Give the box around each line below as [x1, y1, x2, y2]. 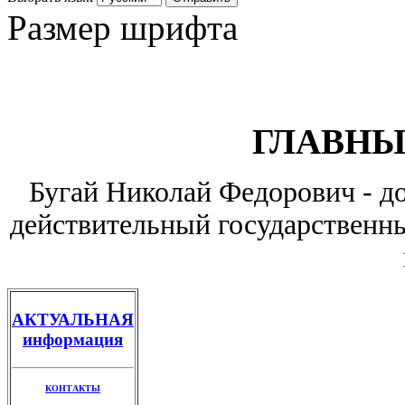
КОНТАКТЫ [45, 382, 100, 393]
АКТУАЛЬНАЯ [12, 310, 134, 330]
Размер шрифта [7, 8, 238, 48]
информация [23, 330, 123, 350]
